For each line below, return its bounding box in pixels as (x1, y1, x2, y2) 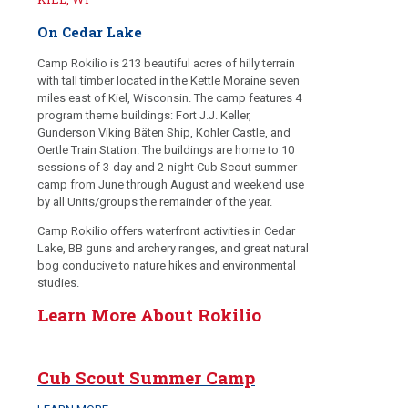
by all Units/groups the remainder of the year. (37, 195, 272, 209)
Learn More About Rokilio (37, 302, 261, 326)
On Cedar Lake (37, 23, 142, 42)
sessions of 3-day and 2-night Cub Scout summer (37, 160, 297, 175)
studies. (37, 276, 79, 291)
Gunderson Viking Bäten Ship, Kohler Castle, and (37, 126, 291, 140)
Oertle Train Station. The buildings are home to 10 (37, 143, 294, 158)
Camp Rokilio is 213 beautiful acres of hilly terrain (37, 56, 295, 71)
